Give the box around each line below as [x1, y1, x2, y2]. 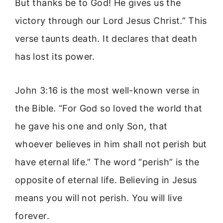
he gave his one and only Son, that [15, 121, 168, 132]
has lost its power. [15, 51, 95, 62]
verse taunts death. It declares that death [15, 33, 198, 44]
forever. [15, 211, 49, 222]
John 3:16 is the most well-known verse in [15, 85, 200, 96]
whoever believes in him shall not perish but [15, 139, 207, 150]
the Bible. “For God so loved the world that [15, 103, 203, 114]
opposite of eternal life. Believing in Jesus [15, 175, 197, 186]
